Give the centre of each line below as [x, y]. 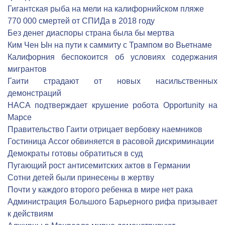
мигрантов [27, 69]
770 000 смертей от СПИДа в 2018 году [81, 21]
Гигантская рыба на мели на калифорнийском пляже [106, 9]
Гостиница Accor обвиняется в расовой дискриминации [111, 141]
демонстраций [34, 93]
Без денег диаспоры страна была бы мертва [91, 33]
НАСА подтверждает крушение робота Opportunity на [113, 105]
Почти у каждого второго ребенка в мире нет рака [100, 190]
